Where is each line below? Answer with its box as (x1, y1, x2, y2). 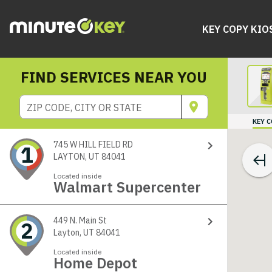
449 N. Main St (53, 215, 109, 226)
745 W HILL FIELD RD (53, 139, 135, 150)
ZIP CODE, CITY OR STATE (27, 101, 142, 114)
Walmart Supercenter (53, 177, 201, 197)
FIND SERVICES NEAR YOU (21, 67, 207, 87)
